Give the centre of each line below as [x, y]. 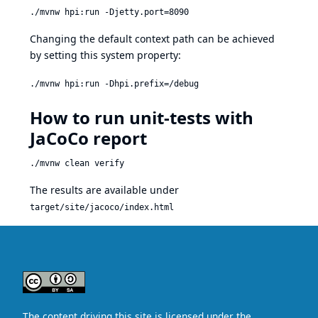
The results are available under [104, 190]
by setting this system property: [105, 55]
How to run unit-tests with [142, 117]
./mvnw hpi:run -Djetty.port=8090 [109, 12]
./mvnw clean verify [77, 163]
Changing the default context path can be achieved [152, 39]
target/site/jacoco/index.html [102, 207]
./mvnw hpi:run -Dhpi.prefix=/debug [114, 84]
